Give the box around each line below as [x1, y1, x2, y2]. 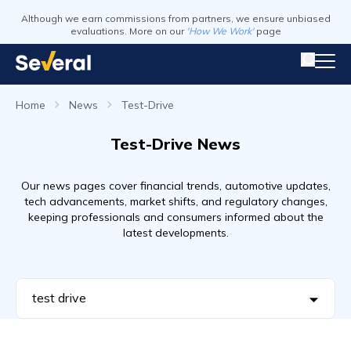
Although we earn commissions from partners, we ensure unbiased [20, 13, 331, 24]
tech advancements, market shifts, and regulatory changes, [24, 194, 327, 208]
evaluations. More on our [70, 25, 184, 37]
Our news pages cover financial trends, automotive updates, [20, 179, 331, 193]
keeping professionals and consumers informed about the [27, 210, 324, 224]
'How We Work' [186, 25, 254, 37]
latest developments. [122, 226, 229, 240]
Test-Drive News [110, 134, 241, 154]
